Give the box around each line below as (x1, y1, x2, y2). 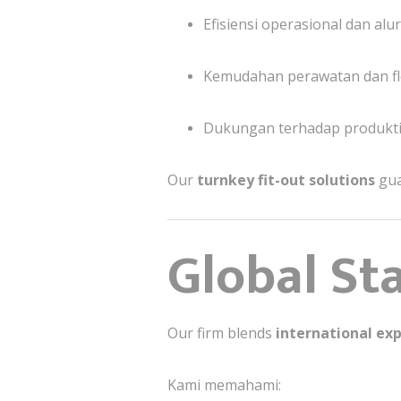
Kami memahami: (167, 374, 281, 395)
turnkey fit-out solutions (197, 169, 375, 190)
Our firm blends (167, 322, 276, 343)
